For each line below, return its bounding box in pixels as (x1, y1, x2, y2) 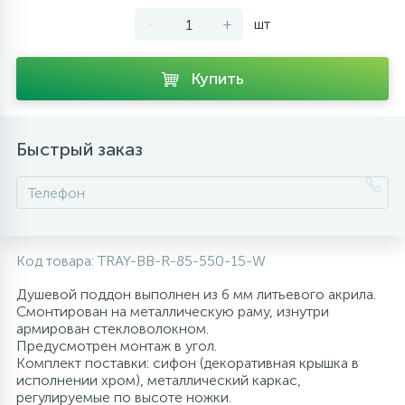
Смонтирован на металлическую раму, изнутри (16, 303, 329, 320)
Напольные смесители (65, 24, 217, 42)
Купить (191, 69, 244, 89)
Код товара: (16, 252, 98, 269)
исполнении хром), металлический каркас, (16, 372, 301, 389)
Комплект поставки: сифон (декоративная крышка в (16, 354, 359, 372)
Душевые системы (16, 82, 138, 100)
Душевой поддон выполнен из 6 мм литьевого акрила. (16, 286, 376, 303)
